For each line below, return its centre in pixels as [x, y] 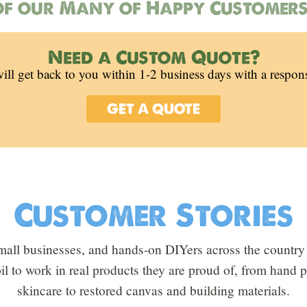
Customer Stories [153, 215]
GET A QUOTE [153, 108]
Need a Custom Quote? [153, 57]
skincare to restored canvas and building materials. [153, 290]
